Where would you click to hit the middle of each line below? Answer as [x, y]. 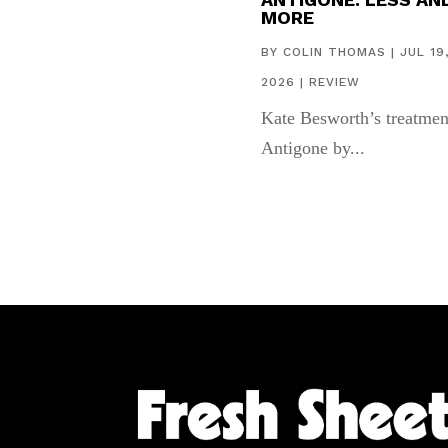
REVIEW [334, 82]
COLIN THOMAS [334, 52]
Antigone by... [312, 148]
